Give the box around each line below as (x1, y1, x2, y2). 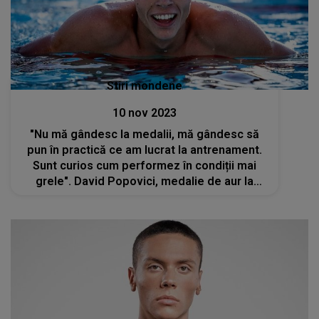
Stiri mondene (107, 79, 183, 93)
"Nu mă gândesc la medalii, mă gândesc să (30, 127, 260, 142)
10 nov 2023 (113, 106, 177, 120)
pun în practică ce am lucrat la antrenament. (27, 143, 263, 157)
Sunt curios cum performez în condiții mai (33, 159, 257, 173)
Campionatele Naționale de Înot (60, 190, 230, 204)
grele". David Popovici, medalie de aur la (36, 174, 254, 189)
